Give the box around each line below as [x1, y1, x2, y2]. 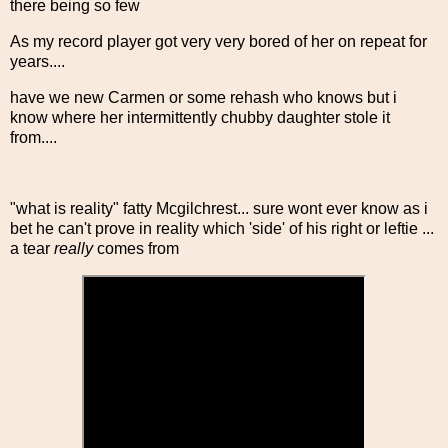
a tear [10, 240, 54, 258]
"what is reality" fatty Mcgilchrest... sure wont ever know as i [10, 200, 428, 218]
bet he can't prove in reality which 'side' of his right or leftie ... [10, 220, 434, 238]
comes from [97, 240, 183, 258]
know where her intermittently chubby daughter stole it [10, 108, 390, 126]
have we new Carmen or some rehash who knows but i [10, 88, 397, 106]
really [54, 240, 97, 258]
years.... [10, 52, 65, 70]
